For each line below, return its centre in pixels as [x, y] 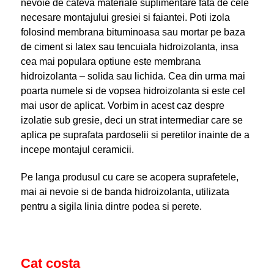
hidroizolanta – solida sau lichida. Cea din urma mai [133, 76]
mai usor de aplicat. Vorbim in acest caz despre [122, 106]
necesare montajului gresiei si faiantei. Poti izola [125, 18]
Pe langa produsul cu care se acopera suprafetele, [129, 177]
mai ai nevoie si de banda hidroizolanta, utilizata [125, 192]
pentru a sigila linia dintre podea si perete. [111, 207]
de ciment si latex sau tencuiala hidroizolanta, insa [129, 47]
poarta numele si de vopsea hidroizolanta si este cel [133, 91]
